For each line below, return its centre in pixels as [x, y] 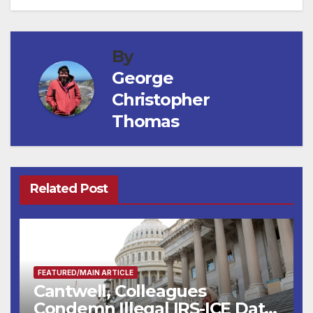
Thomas [145, 121]
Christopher [161, 99]
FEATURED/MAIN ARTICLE [85, 273]
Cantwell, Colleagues [119, 291]
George [143, 78]
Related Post [68, 189]
